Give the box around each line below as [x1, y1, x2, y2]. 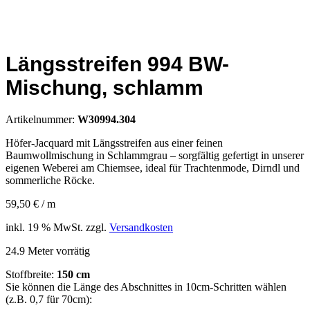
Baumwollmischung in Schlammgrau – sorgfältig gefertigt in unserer [6, 149, 304, 162]
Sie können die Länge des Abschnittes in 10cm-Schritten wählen [6, 281, 286, 293]
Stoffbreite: [6, 268, 57, 281]
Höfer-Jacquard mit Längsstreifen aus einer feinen [6, 137, 223, 149]
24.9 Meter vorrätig [6, 245, 90, 257]
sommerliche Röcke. [6, 174, 95, 187]
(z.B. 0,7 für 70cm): [6, 293, 92, 306]
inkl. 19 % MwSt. [6, 221, 83, 234]
